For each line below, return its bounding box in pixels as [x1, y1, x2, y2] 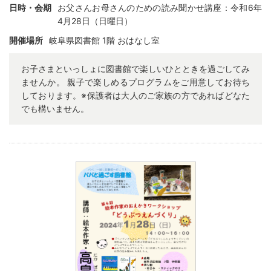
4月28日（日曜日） [57, 15, 132, 26]
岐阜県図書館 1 [49, 34, 106, 45]
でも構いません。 [21, 103, 89, 114]
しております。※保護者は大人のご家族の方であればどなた [21, 90, 250, 100]
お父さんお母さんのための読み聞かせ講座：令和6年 [57, 2, 262, 13]
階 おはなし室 [106, 34, 160, 45]
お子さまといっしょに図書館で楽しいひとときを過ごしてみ [21, 63, 250, 74]
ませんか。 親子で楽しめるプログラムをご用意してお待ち [21, 76, 250, 87]
